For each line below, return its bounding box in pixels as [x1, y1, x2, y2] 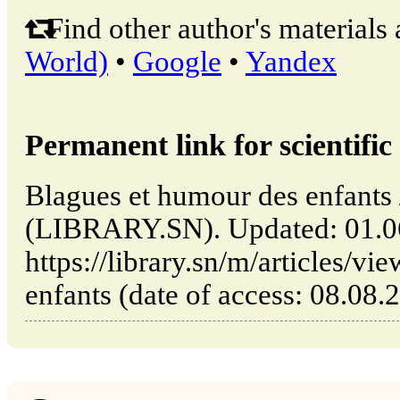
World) [25, 46, 108, 79]
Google [133, 46, 221, 79]
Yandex [246, 46, 337, 79]
